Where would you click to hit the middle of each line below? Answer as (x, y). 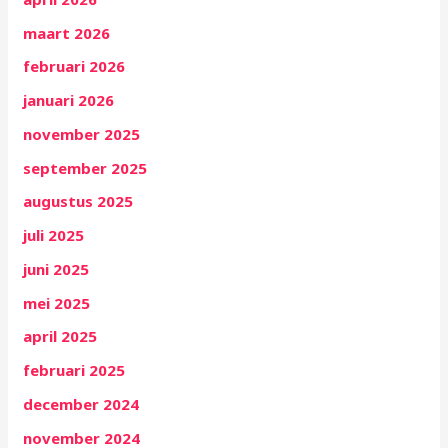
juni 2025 (56, 268)
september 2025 (85, 167)
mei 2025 (57, 302)
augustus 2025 (78, 201)
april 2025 (60, 336)
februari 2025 (74, 370)
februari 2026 (74, 66)
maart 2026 (67, 32)
